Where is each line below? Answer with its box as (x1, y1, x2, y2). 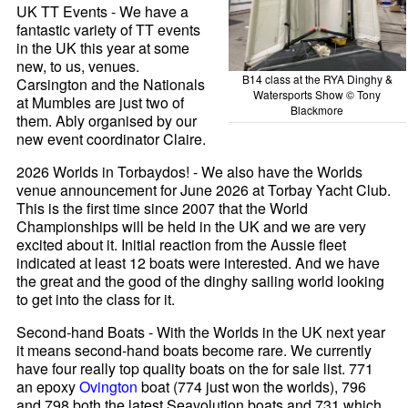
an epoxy (16, 375, 80, 397)
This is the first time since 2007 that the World (16, 197, 309, 219)
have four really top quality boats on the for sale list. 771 (16, 357, 374, 379)
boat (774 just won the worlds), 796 (138, 375, 367, 397)
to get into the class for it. (16, 288, 176, 310)
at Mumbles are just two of (16, 91, 185, 113)
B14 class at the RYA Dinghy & (241, 71, 393, 87)
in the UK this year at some (16, 36, 190, 58)
